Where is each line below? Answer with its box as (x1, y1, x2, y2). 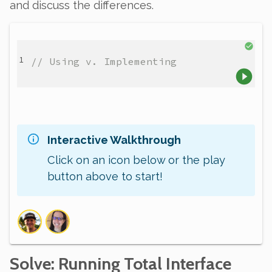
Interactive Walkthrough (47, 134, 181, 147)
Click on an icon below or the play (47, 154, 225, 167)
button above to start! (47, 170, 163, 183)
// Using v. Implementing (31, 55, 177, 68)
